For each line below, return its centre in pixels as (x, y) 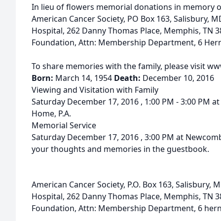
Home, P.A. (51, 113)
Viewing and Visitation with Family (95, 90)
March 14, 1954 (85, 78)
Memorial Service (64, 125)
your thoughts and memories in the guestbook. (120, 149)
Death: (128, 78)
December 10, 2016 (178, 78)
